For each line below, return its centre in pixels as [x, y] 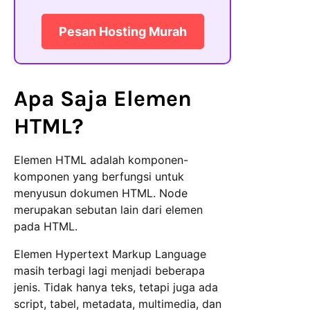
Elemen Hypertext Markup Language [110, 254]
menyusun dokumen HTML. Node [101, 193]
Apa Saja [64, 99]
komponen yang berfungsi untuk [99, 177]
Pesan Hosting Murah [122, 32]
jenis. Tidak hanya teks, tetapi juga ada [116, 288]
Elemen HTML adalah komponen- [101, 160]
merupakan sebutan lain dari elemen [108, 210]
